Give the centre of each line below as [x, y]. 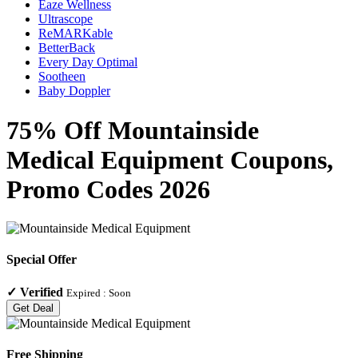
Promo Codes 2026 [108, 189]
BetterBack [67, 48]
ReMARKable [76, 34]
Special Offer [42, 260]
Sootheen [62, 77]
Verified [42, 292]
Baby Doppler [74, 91]
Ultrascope [66, 19]
